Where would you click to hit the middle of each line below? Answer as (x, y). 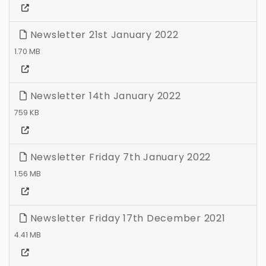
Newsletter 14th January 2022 (104, 96)
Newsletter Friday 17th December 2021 (126, 218)
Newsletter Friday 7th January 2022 (119, 157)
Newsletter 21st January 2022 (103, 35)
